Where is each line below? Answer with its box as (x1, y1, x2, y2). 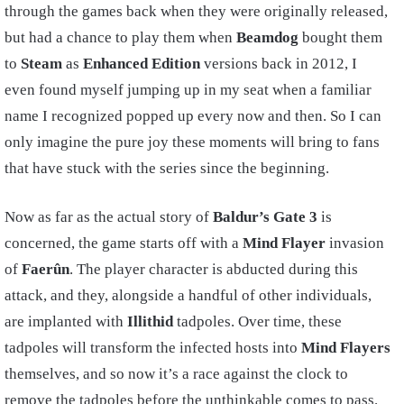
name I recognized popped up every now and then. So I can (5, 107, 381, 125)
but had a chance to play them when (5, 29, 236, 47)
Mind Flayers (301, 339, 390, 357)
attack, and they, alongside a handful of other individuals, (5, 287, 372, 305)
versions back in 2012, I (200, 55, 357, 73)
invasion (326, 234, 384, 252)
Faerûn (22, 261, 69, 279)
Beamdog (236, 29, 298, 47)
